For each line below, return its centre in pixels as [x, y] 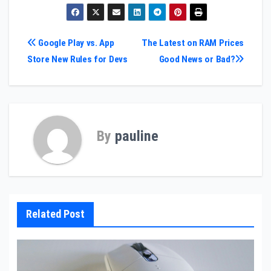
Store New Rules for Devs [77, 60]
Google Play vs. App [75, 43]
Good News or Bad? [197, 60]
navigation [67, 71]
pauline [137, 136]
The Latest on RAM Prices [193, 43]
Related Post [55, 214]
